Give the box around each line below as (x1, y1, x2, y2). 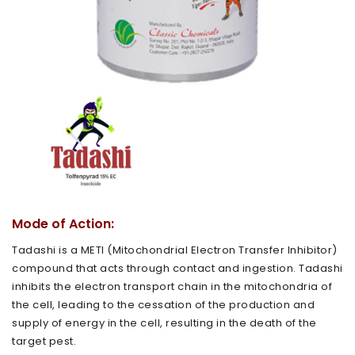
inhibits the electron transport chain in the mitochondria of (12, 278, 332, 294)
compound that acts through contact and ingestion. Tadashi (12, 260, 343, 276)
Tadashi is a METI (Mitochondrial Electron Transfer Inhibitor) (12, 242, 338, 258)
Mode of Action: (12, 214, 114, 233)
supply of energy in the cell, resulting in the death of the (12, 315, 317, 330)
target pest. (12, 333, 76, 349)
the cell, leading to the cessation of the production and (12, 296, 315, 312)
